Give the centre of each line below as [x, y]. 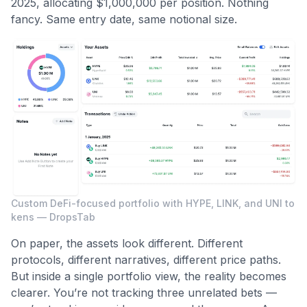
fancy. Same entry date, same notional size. [124, 19]
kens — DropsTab [53, 217]
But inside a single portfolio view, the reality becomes [149, 277]
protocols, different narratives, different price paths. [146, 260]
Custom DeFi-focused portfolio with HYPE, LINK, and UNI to [153, 204]
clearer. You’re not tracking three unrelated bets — [144, 293]
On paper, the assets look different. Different [127, 244]
